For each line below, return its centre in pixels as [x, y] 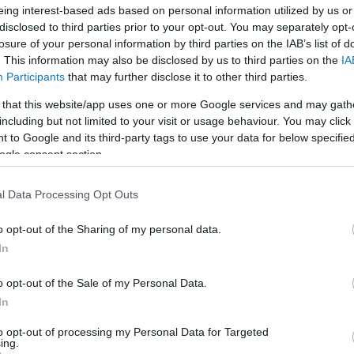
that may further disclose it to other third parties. [186, 76]
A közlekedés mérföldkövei [124, 123]
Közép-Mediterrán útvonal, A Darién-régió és [171, 258]
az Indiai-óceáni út [102, 277]
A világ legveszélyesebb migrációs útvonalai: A [174, 238]
